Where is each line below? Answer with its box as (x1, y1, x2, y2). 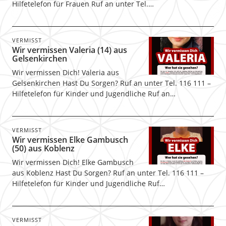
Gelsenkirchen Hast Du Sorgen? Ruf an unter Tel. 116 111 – (12, 78, 211, 88)
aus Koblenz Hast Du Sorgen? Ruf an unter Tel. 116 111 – (12, 168, 204, 178)
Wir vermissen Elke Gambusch (12, 134, 128, 145)
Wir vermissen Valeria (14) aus (12, 44, 127, 55)
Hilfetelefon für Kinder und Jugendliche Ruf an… (12, 89, 176, 98)
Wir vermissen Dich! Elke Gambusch (12, 157, 134, 167)
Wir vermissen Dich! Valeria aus (12, 68, 119, 77)
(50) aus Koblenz (12, 143, 75, 154)
